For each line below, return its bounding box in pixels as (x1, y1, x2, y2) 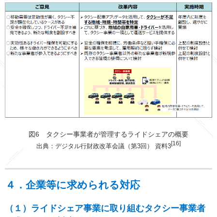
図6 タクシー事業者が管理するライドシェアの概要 (29, 130, 188, 139)
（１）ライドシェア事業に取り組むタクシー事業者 (5, 203, 205, 214)
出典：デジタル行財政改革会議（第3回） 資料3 (36, 142, 171, 150)
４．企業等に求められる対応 (5, 179, 140, 191)
